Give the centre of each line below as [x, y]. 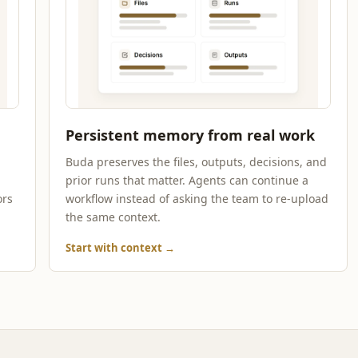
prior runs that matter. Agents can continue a [187, 180]
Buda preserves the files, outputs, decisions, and [197, 162]
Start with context [115, 248]
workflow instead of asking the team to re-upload [197, 199]
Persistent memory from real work [191, 135]
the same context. [113, 217]
